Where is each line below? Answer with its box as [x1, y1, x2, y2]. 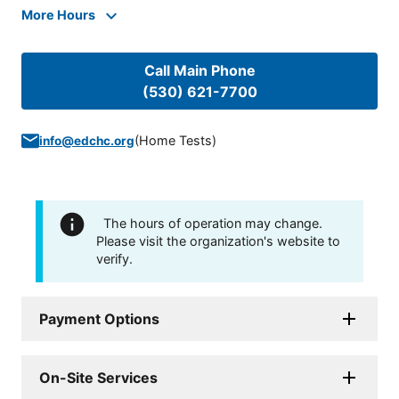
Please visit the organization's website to [96, 233, 340, 249]
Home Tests [139, 133, 212, 149]
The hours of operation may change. [103, 216, 322, 232]
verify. [96, 251, 133, 267]
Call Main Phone [143, 61, 256, 80]
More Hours [21, 7, 95, 23]
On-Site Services [39, 369, 158, 387]
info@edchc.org [39, 134, 134, 149]
